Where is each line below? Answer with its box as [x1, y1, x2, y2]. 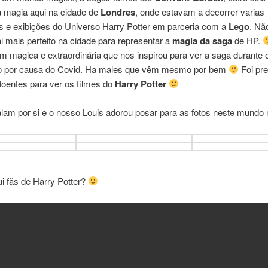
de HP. [232, 33, 263, 47]
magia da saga [172, 33, 232, 47]
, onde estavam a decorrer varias [135, 5, 264, 18]
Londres [100, 5, 135, 19]
